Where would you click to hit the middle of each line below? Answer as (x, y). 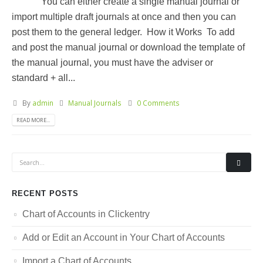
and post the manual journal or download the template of (128, 47)
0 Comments (159, 102)
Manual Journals (95, 102)
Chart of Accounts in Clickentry (86, 214)
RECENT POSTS (45, 194)
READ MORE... (33, 120)
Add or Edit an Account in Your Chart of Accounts (124, 237)
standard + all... (43, 77)
